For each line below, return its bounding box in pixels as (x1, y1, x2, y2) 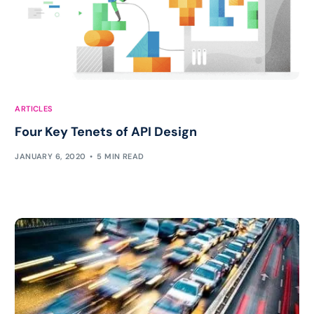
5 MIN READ (97, 151, 144, 161)
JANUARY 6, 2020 (15, 151, 86, 161)
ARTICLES (15, 104, 53, 114)
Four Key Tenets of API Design (15, 123, 198, 141)
